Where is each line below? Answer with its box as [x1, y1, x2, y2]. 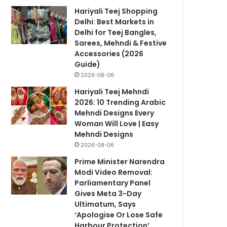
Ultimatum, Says [74, 199, 136, 209]
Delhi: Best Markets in [74, 17, 155, 27]
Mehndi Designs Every [74, 108, 155, 118]
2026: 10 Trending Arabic [74, 97, 166, 107]
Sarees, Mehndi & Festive [74, 38, 167, 48]
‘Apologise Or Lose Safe [74, 210, 163, 220]
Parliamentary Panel [74, 178, 151, 188]
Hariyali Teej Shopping [74, 6, 158, 16]
